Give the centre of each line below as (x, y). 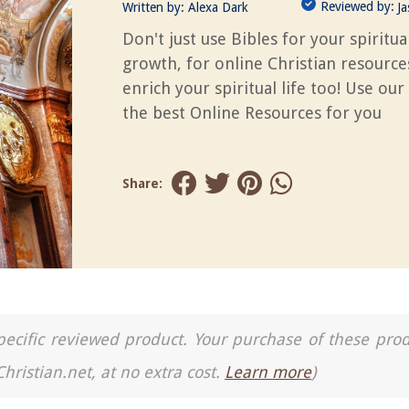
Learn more (268, 372)
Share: (142, 184)
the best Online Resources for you (252, 113)
